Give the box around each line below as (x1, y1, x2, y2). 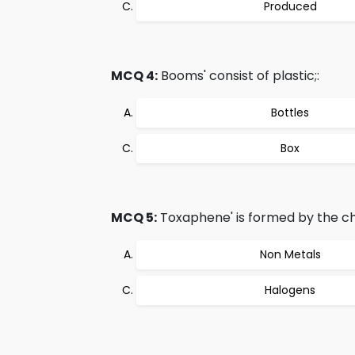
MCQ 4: (111, 67, 158, 85)
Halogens (265, 282, 315, 298)
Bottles (271, 105, 309, 120)
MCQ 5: (111, 208, 157, 227)
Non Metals (259, 246, 321, 262)
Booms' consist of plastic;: (158, 67, 319, 85)
